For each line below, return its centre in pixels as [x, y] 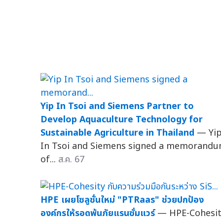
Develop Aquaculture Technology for [122, 119]
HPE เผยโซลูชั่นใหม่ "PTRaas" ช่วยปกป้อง [122, 200]
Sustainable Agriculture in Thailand [117, 133]
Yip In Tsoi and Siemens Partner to [117, 106]
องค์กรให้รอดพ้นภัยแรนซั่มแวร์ [98, 213]
